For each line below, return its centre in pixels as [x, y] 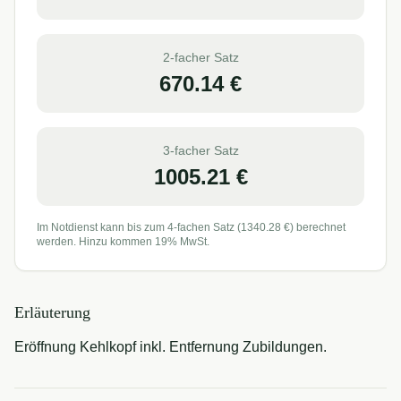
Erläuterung [52, 312]
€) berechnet [313, 227]
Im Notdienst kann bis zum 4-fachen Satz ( [139, 227]
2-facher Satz [200, 57]
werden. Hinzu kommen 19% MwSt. [123, 242]
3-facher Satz [200, 150]
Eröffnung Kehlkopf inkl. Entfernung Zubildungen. [171, 347]
